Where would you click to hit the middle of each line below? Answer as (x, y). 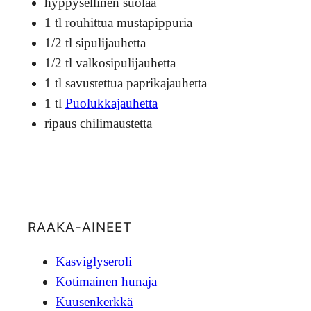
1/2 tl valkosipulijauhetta (110, 63)
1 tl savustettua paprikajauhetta (126, 83)
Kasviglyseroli (94, 262)
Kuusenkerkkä (94, 302)
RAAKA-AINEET (80, 227)
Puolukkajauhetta (111, 103)
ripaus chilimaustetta (98, 124)
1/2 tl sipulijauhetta (95, 43)
